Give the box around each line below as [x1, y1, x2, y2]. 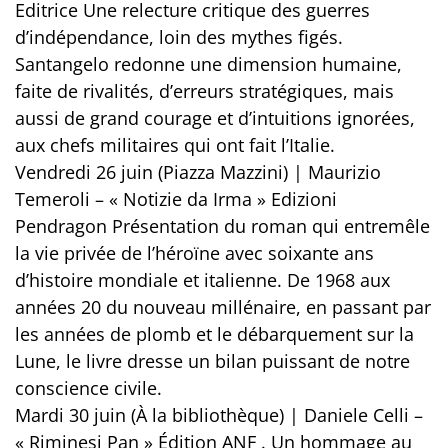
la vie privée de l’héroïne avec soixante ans [15, 241, 374, 266]
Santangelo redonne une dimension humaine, [15, 52, 402, 77]
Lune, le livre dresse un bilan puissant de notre [15, 349, 410, 374]
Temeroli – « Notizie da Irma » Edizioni [15, 187, 337, 212]
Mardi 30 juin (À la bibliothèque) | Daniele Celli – [15, 403, 423, 428]
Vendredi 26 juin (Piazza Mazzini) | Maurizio [15, 160, 381, 185]
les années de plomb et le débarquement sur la [15, 322, 414, 347]
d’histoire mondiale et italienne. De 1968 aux [15, 268, 390, 293]
